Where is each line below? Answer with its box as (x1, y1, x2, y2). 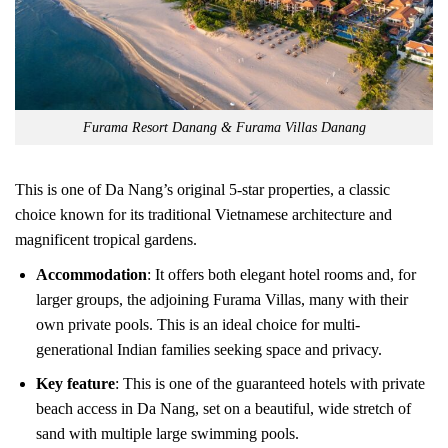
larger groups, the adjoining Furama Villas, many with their (35, 290, 408, 308)
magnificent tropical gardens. (15, 230, 197, 248)
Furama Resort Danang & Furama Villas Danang (82, 119, 366, 136)
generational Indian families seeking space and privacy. (35, 340, 382, 358)
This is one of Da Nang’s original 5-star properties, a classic (15, 180, 390, 198)
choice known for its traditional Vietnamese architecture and (15, 205, 392, 223)
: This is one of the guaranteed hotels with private (114, 375, 425, 393)
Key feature (35, 375, 115, 393)
